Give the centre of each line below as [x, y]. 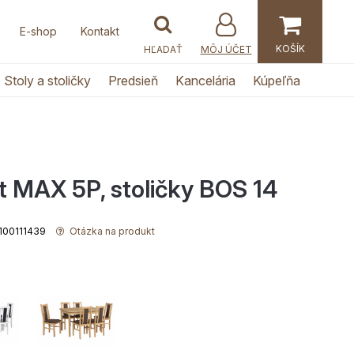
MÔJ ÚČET [226, 49]
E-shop [38, 31]
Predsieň [133, 81]
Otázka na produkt [111, 231]
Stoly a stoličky [47, 81]
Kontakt [100, 31]
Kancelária [205, 81]
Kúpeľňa [276, 81]
